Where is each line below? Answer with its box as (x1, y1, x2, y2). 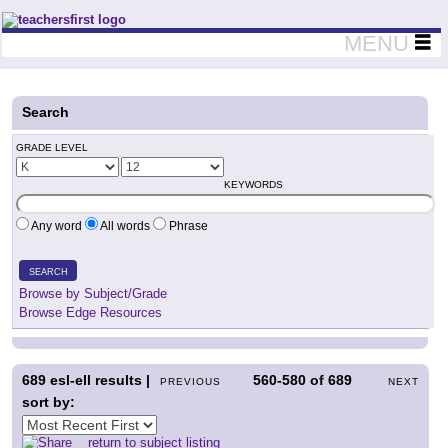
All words (98, 219, 153, 233)
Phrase (166, 219, 208, 233)
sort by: (22, 394, 75, 410)
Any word (29, 219, 85, 233)
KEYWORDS (224, 179, 283, 190)
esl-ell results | (46, 372, 150, 388)
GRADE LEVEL (16, 142, 88, 153)
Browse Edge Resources (19, 305, 162, 320)
